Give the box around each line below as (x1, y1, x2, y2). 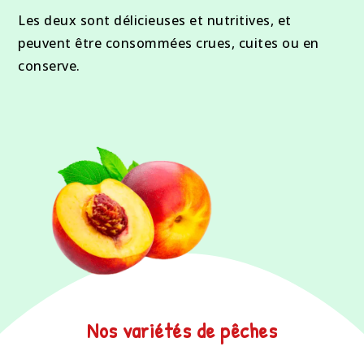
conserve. (18, 57, 80, 76)
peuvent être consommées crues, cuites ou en (18, 34, 319, 53)
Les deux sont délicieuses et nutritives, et (18, 11, 292, 30)
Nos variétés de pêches (87, 315, 277, 344)
